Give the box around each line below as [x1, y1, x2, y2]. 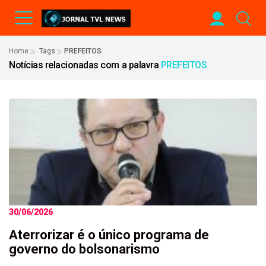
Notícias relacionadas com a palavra [9, 59, 161, 71]
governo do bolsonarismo [9, 242, 160, 256]
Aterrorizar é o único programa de [9, 227, 209, 242]
